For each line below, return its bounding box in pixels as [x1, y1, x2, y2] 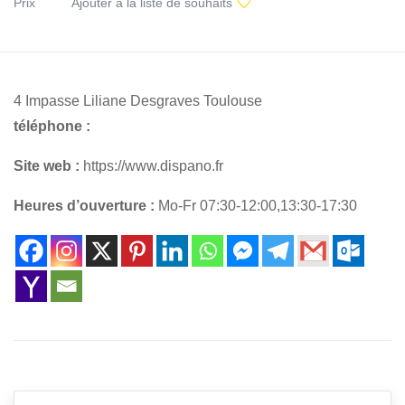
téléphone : [14, 118, 90, 134]
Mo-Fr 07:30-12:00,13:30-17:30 [155, 197, 357, 213]
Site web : [14, 157, 80, 174]
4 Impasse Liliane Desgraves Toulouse [14, 92, 262, 108]
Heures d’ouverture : [14, 197, 155, 213]
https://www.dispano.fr [80, 157, 223, 174]
